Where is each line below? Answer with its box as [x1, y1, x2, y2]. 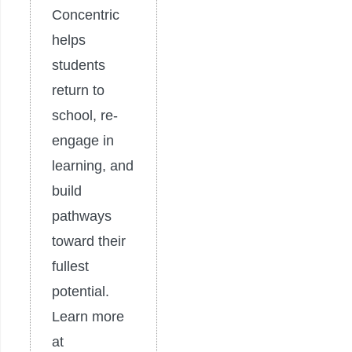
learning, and [52, 158, 134, 174]
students [52, 57, 105, 74]
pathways [52, 208, 112, 225]
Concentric [52, 7, 119, 24]
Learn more [52, 309, 124, 325]
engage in [52, 133, 114, 149]
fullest [52, 258, 89, 275]
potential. [52, 284, 109, 300]
